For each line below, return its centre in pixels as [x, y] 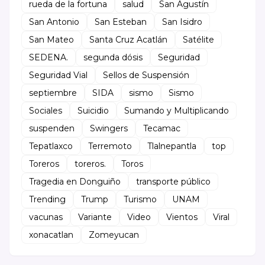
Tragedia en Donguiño [75, 181]
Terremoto [110, 146]
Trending [47, 199]
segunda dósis [113, 57]
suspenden [52, 128]
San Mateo [51, 39]
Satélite [198, 39]
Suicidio [93, 110]
